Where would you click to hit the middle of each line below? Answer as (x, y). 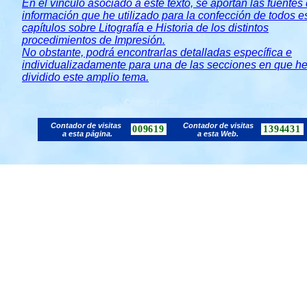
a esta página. (87, 134)
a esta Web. (218, 134)
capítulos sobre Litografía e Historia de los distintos (145, 28)
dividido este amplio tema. (85, 77)
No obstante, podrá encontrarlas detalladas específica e (157, 52)
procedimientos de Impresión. (94, 40)
